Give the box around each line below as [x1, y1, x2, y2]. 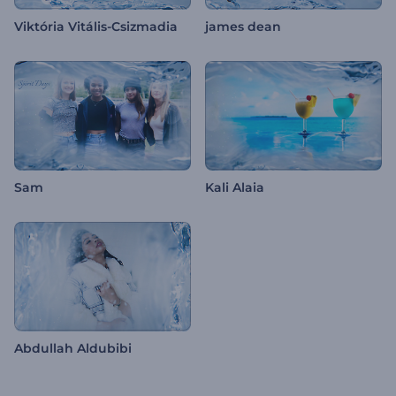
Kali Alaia [205, 179, 264, 196]
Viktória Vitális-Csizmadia [14, 19, 178, 35]
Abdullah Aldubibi [14, 340, 132, 357]
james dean [205, 19, 281, 35]
